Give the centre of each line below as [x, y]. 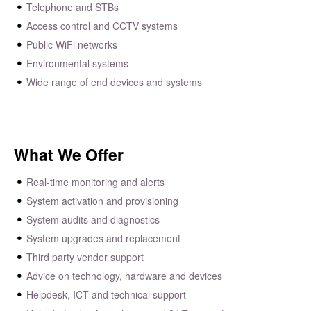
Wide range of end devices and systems [115, 82]
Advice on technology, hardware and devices [125, 276]
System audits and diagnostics [93, 219]
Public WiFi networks [72, 44]
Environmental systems [78, 63]
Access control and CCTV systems [102, 25]
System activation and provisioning [103, 201]
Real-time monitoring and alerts [96, 182]
